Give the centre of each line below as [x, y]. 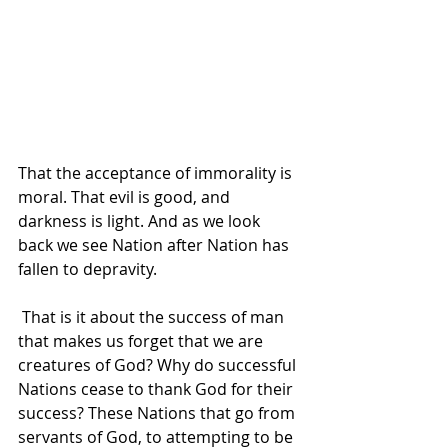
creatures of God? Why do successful [159, 365]
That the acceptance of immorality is [157, 173]
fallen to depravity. [89, 269]
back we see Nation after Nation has [155, 245]
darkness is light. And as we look [141, 221]
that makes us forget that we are [142, 341]
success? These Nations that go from [158, 413]
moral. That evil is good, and [126, 197]
